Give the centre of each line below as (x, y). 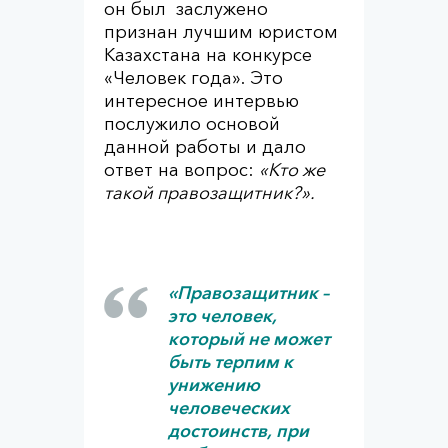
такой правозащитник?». (209, 193)
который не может (249, 339)
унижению (214, 385)
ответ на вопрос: (181, 170)
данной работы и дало (205, 147)
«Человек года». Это (193, 78)
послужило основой (192, 124)
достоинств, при (238, 431)
